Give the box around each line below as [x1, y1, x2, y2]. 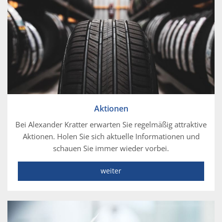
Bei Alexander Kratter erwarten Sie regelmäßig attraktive [15, 119, 207, 129]
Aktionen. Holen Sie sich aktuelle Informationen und [22, 131, 200, 141]
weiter [101, 166, 121, 175]
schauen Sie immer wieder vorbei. [53, 143, 169, 153]
